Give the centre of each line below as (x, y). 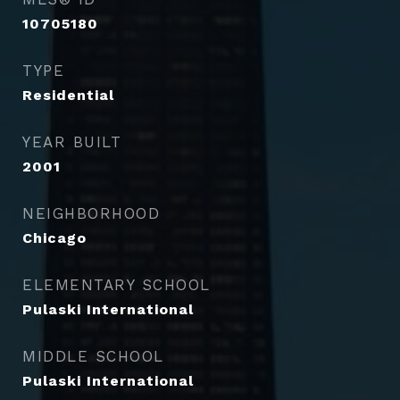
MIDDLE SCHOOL (93, 356)
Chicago (54, 237)
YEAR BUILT (72, 142)
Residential (68, 95)
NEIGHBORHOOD (91, 213)
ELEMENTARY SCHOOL (117, 284)
